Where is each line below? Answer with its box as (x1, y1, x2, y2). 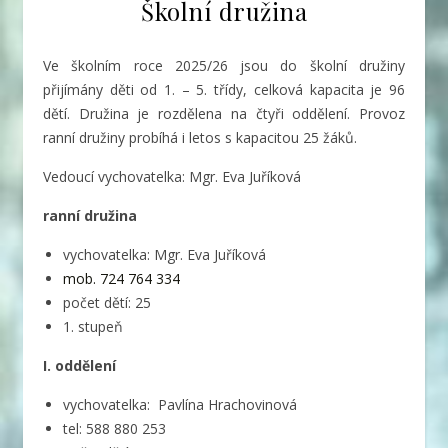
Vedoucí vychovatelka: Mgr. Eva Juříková (43, 166, 301, 186)
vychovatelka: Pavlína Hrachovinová (63, 394, 297, 414)
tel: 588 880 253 (63, 418, 166, 438)
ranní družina (43, 205, 137, 225)
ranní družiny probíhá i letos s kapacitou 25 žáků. (43, 127, 357, 147)
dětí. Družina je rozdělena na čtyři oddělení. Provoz (43, 103, 405, 123)
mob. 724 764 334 (63, 268, 180, 288)
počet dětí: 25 (63, 292, 151, 312)
